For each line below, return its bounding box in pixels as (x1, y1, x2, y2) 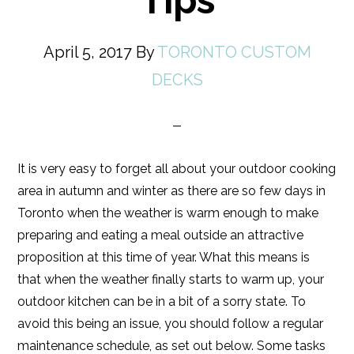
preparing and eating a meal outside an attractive (17, 228, 304, 243)
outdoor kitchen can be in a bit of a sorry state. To (17, 294, 307, 309)
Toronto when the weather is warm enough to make (17, 205, 319, 220)
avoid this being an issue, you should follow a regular (17, 316, 324, 331)
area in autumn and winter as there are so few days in (17, 183, 326, 198)
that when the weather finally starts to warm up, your (17, 272, 325, 287)
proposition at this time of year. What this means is (17, 250, 311, 265)
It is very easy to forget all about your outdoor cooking (17, 161, 337, 176)
